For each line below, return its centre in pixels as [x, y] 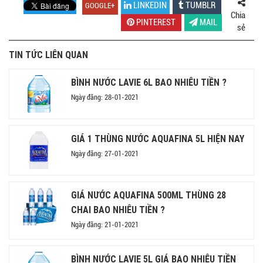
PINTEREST [155, 22]
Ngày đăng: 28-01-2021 [105, 97]
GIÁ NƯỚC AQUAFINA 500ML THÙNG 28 [149, 195]
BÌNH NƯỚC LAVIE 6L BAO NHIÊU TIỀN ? [149, 82]
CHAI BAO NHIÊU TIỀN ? [118, 209]
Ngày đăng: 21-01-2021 [105, 225]
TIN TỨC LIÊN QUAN [48, 54]
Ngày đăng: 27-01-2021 [105, 154]
